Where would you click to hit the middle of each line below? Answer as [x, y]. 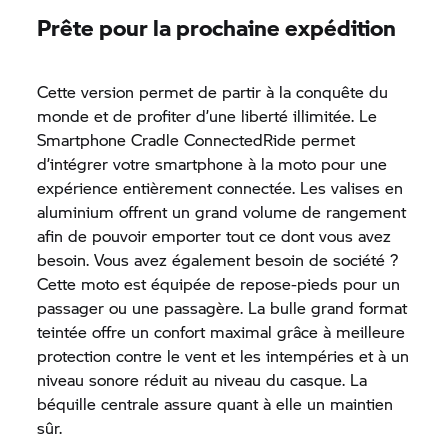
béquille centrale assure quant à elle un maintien [215, 403]
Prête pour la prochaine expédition [217, 27]
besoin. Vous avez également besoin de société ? [218, 259]
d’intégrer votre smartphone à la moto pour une [212, 163]
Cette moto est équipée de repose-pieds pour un [219, 283]
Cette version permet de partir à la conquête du [213, 91]
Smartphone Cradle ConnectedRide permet [196, 139]
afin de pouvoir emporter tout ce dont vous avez [214, 235]
